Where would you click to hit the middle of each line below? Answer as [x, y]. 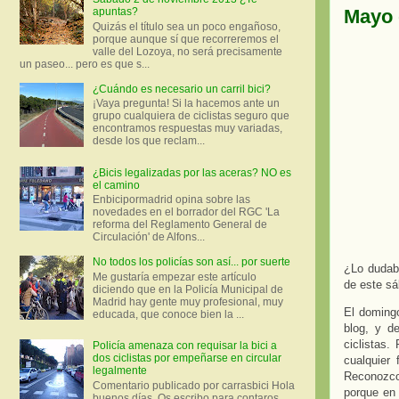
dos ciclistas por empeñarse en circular [187, 358]
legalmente [119, 371]
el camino [116, 185]
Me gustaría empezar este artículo [174, 277]
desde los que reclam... [148, 141]
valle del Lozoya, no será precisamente [187, 51]
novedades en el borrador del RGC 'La [186, 212]
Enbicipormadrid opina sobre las [171, 200]
